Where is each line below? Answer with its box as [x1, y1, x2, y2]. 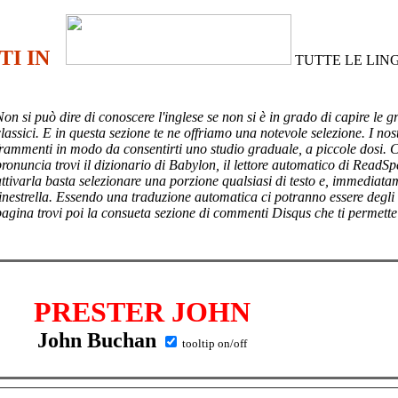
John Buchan [36, 329, 156, 352]
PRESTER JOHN [33, 296, 251, 328]
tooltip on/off [179, 337, 247, 350]
